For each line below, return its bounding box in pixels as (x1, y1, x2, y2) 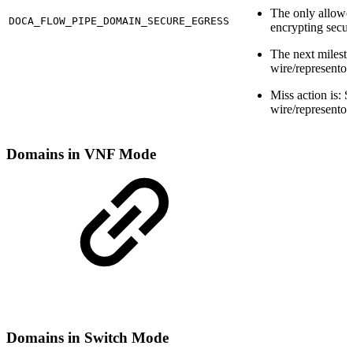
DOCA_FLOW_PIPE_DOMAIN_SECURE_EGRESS (9, 14, 229, 27)
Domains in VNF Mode (6, 146, 156, 163)
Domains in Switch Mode (6, 329, 169, 346)
